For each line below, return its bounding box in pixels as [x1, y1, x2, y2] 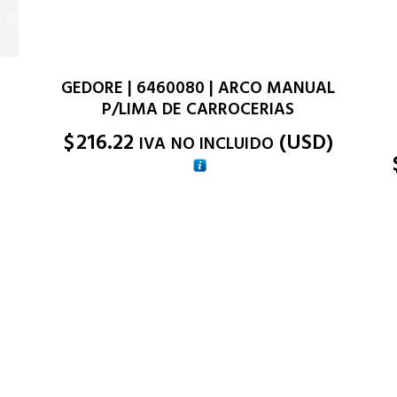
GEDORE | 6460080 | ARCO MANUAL [61, 76, 336, 101]
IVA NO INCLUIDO [139, 132, 274, 157]
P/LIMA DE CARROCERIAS [102, 97, 295, 122]
